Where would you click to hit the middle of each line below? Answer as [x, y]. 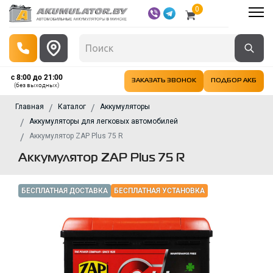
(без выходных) [37, 85]
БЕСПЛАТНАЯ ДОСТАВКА [65, 191]
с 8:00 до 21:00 [37, 77]
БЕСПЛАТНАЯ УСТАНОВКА [159, 191]
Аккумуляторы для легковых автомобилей [104, 121]
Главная [30, 107]
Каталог [72, 107]
